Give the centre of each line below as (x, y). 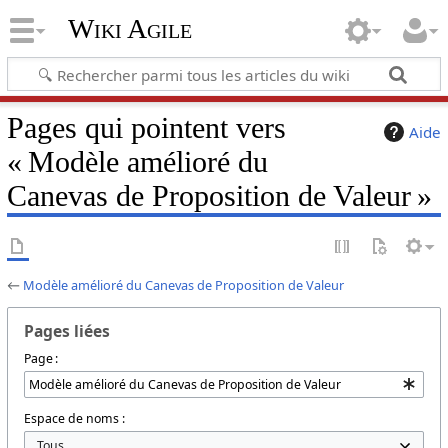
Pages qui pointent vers (146, 127)
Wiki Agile (129, 29)
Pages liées (66, 330)
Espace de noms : (74, 419)
